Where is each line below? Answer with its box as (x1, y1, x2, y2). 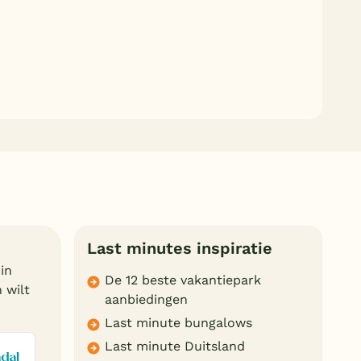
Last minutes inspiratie (87, 239, 272, 259)
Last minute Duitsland (105, 338, 246, 354)
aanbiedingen (105, 292, 189, 308)
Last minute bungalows (105, 314, 253, 330)
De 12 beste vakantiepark (105, 272, 262, 288)
